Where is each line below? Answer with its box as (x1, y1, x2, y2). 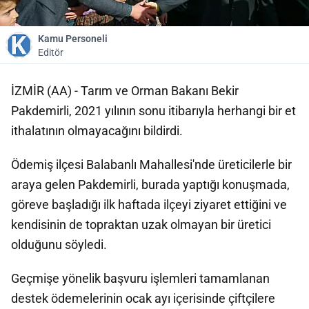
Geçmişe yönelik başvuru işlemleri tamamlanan (11, 271, 270, 286)
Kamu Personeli (38, 33, 108, 44)
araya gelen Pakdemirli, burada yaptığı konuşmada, (11, 177, 290, 192)
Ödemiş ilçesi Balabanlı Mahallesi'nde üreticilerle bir (11, 157, 292, 172)
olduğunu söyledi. (11, 237, 107, 252)
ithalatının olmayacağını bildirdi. (11, 123, 183, 138)
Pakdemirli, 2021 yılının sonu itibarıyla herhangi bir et (11, 103, 296, 118)
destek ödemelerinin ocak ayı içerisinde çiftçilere (11, 291, 275, 306)
